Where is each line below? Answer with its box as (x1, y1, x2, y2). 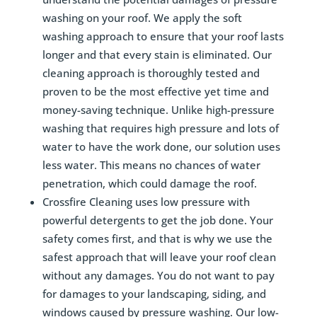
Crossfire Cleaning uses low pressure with (42, 195, 250, 209)
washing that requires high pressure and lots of (42, 121, 279, 136)
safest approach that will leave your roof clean (42, 250, 276, 265)
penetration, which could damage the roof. (42, 176, 257, 191)
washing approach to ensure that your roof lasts (42, 29, 284, 44)
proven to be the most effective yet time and (42, 84, 269, 99)
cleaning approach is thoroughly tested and (42, 66, 260, 81)
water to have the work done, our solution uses (42, 139, 280, 154)
